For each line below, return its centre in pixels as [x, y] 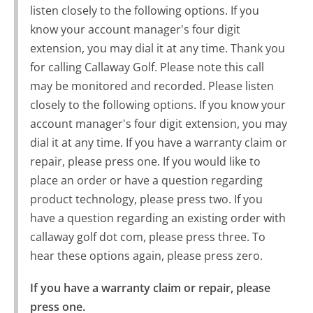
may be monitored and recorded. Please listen [152, 86]
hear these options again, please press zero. [146, 255]
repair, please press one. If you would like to [145, 161]
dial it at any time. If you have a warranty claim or [158, 142]
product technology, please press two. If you [146, 199]
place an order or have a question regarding [146, 180]
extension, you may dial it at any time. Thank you [157, 48]
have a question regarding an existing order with [158, 218]
